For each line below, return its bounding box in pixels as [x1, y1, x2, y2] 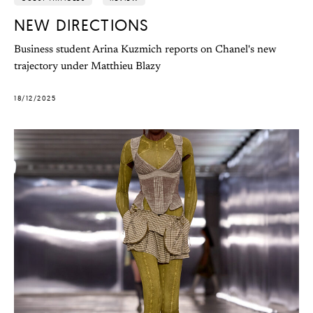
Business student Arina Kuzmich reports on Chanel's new [14, 45, 277, 56]
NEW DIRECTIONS [14, 15, 150, 36]
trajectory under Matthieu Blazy [14, 61, 161, 73]
